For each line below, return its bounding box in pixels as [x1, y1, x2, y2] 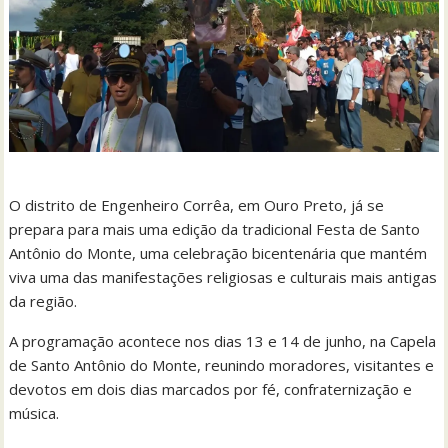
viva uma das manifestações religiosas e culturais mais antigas [9, 267, 438, 288]
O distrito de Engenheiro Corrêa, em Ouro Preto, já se [9, 195, 385, 216]
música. [9, 403, 60, 424]
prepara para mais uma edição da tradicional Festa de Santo [9, 219, 421, 240]
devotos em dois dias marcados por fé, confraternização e [9, 379, 413, 400]
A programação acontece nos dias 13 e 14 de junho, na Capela [9, 331, 437, 352]
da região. [9, 291, 78, 312]
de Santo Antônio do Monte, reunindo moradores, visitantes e [9, 355, 435, 376]
